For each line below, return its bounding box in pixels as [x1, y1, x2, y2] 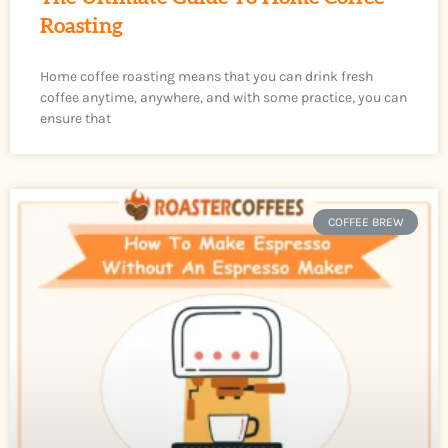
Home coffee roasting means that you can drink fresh [40, 67, 373, 85]
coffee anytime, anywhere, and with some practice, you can [40, 88, 407, 106]
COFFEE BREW [327, 214, 404, 229]
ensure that [40, 109, 111, 127]
